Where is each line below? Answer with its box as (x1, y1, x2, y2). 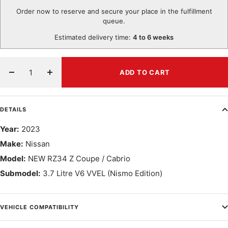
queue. (103, 17, 125, 25)
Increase (49, 73, 80, 83)
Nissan (25, 139, 50, 149)
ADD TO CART (119, 68, 170, 77)
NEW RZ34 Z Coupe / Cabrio (28, 154, 130, 164)
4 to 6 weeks (133, 33, 174, 42)
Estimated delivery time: (54, 33, 133, 42)
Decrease (11, 73, 46, 83)
